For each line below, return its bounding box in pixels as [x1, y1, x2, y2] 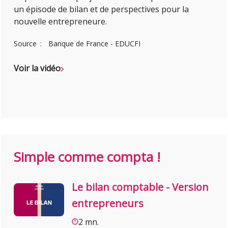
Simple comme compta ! [14, 147, 161, 166]
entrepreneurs [72, 196, 144, 210]
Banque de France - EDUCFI [48, 39, 141, 49]
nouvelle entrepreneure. [14, 16, 107, 27]
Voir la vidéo [14, 63, 61, 74]
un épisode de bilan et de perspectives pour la [14, 4, 189, 15]
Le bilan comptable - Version [72, 180, 209, 194]
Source [14, 39, 39, 49]
